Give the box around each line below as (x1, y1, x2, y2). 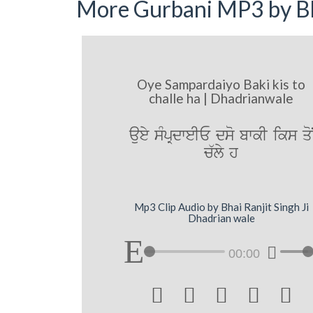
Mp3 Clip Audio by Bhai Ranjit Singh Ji (133, 200, 309, 213)
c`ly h (204, 143, 239, 165)
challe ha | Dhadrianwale (149, 90, 294, 107)
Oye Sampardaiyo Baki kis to (137, 76, 306, 93)
